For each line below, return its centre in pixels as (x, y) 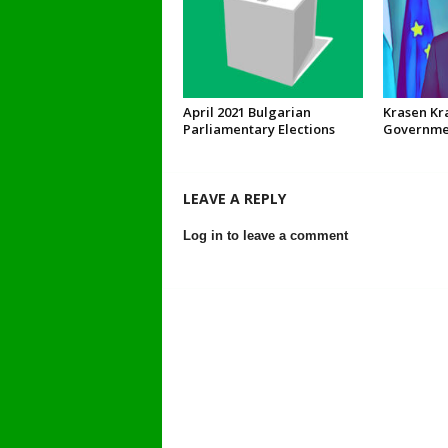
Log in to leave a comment (265, 235)
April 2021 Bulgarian (246, 112)
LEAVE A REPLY (234, 198)
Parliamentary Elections (258, 129)
